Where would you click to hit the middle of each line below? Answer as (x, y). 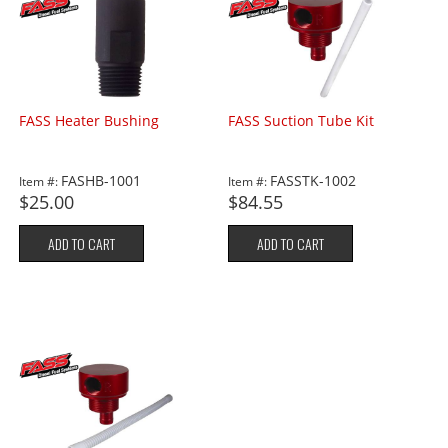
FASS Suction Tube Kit (301, 121)
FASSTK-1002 (313, 181)
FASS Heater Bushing (89, 121)
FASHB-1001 (101, 181)
